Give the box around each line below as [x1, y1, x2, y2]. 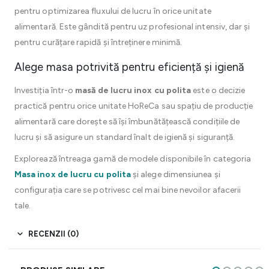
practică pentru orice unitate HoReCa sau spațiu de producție [14, 101, 253, 111]
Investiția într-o [14, 85, 76, 95]
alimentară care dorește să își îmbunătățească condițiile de [14, 116, 240, 127]
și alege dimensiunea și [130, 169, 220, 180]
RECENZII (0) [28, 229, 79, 238]
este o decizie [191, 85, 246, 95]
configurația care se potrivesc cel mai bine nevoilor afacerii [14, 185, 241, 195]
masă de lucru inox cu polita [75, 85, 192, 95]
